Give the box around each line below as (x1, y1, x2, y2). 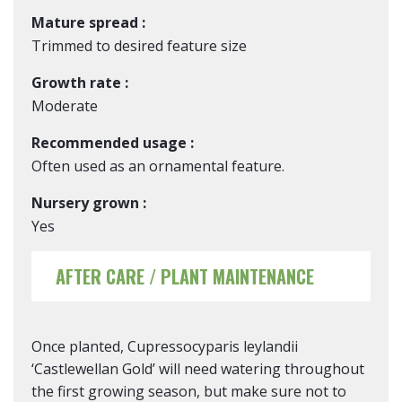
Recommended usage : (31, 133, 194, 153)
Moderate (31, 96, 98, 116)
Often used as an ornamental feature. (31, 156, 284, 176)
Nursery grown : (31, 193, 146, 213)
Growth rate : (31, 73, 128, 92)
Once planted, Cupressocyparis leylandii (31, 336, 298, 356)
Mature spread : (31, 13, 145, 32)
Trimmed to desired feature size (31, 36, 247, 56)
